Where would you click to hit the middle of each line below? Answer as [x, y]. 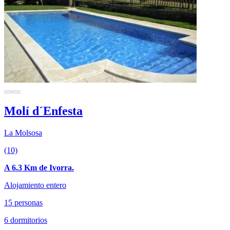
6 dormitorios [26, 220]
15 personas [23, 203]
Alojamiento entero [35, 185]
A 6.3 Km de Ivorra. [39, 168]
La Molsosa [23, 133]
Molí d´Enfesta [43, 111]
